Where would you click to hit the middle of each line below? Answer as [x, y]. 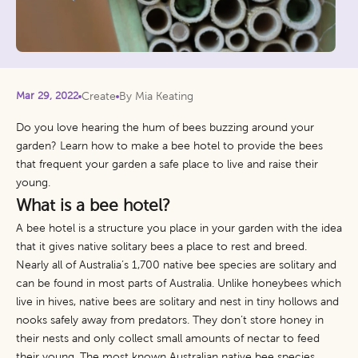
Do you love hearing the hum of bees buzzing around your [165, 127]
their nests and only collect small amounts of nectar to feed [168, 338]
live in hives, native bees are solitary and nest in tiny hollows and [177, 302]
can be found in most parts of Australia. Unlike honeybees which [179, 283]
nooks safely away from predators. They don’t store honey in [170, 320]
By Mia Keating [156, 96]
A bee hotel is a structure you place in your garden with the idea [179, 228]
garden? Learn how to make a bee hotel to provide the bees [169, 146]
